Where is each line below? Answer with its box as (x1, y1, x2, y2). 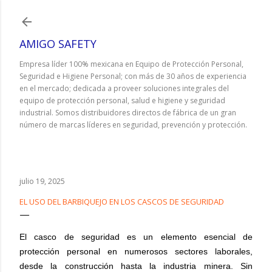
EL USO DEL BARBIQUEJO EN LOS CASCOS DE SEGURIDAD (19, 196, 224, 207)
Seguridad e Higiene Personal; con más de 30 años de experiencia (19, 71, 246, 81)
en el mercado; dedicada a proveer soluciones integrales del (19, 83, 229, 93)
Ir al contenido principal (81, 8, 191, 22)
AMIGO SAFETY (19, 36, 97, 51)
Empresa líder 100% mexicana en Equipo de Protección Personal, (19, 59, 243, 69)
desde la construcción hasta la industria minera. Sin (19, 261, 253, 271)
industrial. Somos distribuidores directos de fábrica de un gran (19, 107, 236, 118)
